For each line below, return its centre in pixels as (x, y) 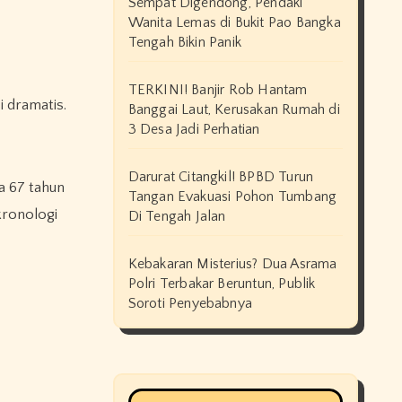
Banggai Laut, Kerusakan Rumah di (234, 109)
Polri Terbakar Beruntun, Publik (222, 284)
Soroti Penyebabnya (190, 303)
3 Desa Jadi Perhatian (194, 129)
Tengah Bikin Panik (185, 42)
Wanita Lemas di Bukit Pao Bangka (234, 22)
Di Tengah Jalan (177, 216)
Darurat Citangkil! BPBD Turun (221, 177)
